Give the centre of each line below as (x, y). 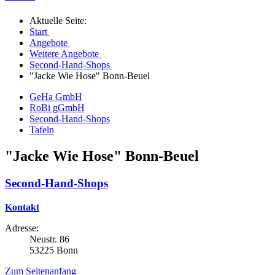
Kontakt (22, 207)
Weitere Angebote (64, 54)
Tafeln (42, 130)
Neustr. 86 (49, 239)
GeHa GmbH (56, 97)
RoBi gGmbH (57, 108)
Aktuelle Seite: (60, 21)
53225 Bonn (54, 250)
